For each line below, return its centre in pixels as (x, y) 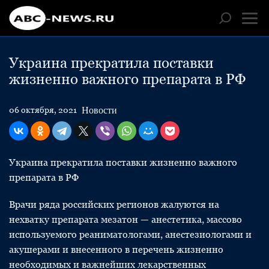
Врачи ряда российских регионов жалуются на (114, 204)
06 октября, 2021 (43, 110)
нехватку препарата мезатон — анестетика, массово (125, 219)
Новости (99, 110)
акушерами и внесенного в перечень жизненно (116, 249)
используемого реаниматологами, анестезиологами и (130, 234)
